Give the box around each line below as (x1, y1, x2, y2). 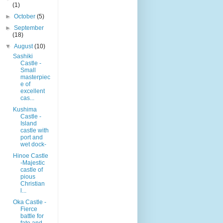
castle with (20, 126, 49, 134)
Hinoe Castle (12, 152, 48, 159)
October (14, 12, 37, 20)
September (14, 24, 44, 31)
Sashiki (12, 52, 33, 60)
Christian (20, 180, 45, 187)
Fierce (20, 205, 37, 213)
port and (20, 133, 43, 141)
